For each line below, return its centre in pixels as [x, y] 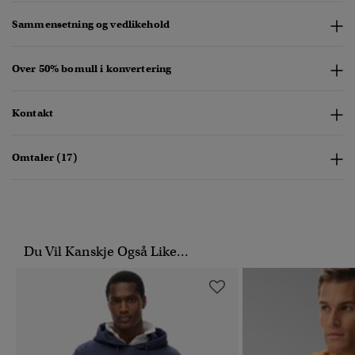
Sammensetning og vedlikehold [91, 25]
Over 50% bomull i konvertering [92, 69]
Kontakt [32, 113]
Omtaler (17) [45, 158]
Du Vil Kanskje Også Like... [106, 252]
